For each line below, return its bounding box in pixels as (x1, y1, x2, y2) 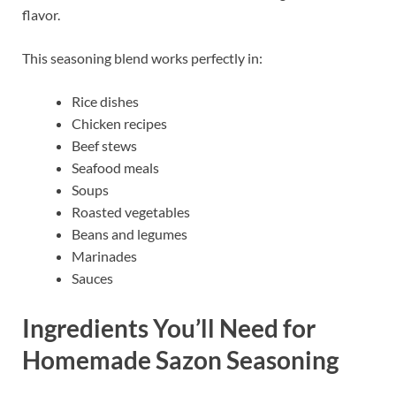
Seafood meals (72, 159, 159, 177)
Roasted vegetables (72, 203, 190, 221)
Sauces (72, 270, 113, 287)
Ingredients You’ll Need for (22, 312, 316, 343)
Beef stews (72, 137, 137, 155)
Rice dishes (72, 93, 139, 110)
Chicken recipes (72, 115, 167, 133)
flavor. (22, 6, 60, 24)
